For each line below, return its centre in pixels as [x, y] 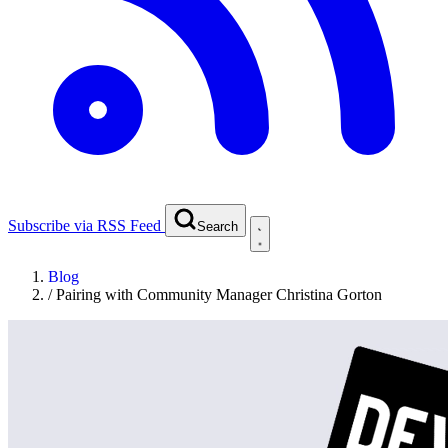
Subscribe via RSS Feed [84, 225]
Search [217, 226]
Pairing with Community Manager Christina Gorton [219, 294]
